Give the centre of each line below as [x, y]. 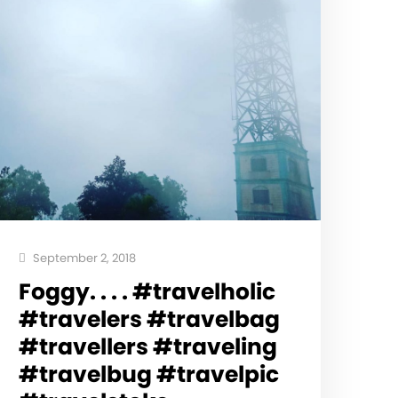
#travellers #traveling [147, 346]
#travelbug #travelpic [148, 374]
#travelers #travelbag [149, 319]
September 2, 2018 [83, 258]
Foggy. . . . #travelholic [147, 291]
